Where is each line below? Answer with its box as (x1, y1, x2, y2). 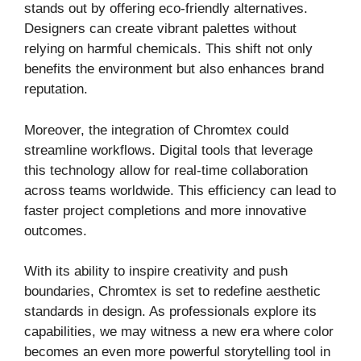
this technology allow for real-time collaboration (24, 162, 308, 178)
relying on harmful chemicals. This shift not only (24, 41, 313, 57)
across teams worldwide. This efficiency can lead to (24, 182, 336, 198)
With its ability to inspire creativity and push (24, 263, 288, 280)
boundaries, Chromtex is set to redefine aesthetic (24, 284, 321, 300)
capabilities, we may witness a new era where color (24, 324, 334, 340)
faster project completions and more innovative (24, 202, 306, 218)
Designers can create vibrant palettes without (24, 21, 297, 37)
